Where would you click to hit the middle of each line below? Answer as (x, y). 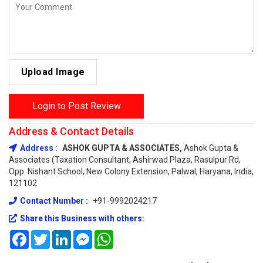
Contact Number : (55, 201)
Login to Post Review (76, 106)
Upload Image (53, 72)
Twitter (63, 235)
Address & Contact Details (71, 131)
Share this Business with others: (82, 218)
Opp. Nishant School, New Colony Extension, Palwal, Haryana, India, (131, 171)
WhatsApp (133, 235)
